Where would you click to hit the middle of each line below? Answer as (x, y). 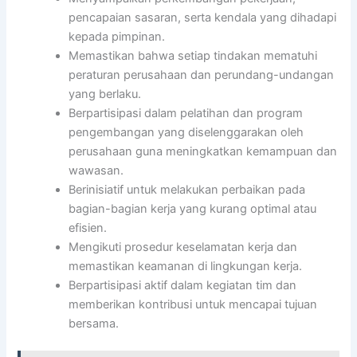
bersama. (94, 323)
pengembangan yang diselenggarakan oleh (186, 132)
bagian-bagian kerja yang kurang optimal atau (193, 208)
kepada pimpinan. (117, 36)
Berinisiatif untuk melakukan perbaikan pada (187, 189)
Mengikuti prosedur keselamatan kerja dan (183, 247)
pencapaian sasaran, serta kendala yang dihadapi (203, 17)
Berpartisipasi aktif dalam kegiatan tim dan (183, 285)
